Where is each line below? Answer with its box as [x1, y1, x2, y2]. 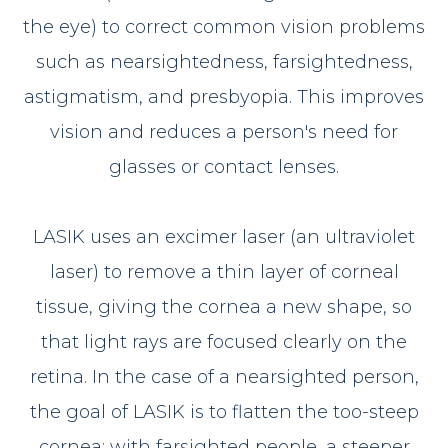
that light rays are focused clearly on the [41, 330, 407, 353]
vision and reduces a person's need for [50, 120, 398, 143]
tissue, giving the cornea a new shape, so [36, 295, 412, 318]
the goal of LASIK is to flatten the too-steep [29, 400, 419, 423]
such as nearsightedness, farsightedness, [35, 50, 413, 73]
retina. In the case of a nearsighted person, [29, 365, 419, 388]
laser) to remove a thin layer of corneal [49, 260, 399, 283]
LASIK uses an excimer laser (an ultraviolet [33, 225, 415, 248]
